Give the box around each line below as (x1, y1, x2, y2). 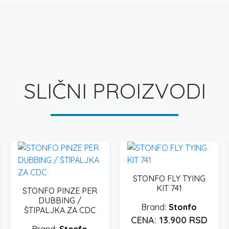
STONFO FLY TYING (133, 173, 205, 184)
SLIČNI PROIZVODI (23, 77, 206, 104)
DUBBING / (38, 195, 82, 205)
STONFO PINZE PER (22, 185, 97, 196)
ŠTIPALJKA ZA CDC (24, 204, 96, 215)
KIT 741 (156, 182, 182, 193)
